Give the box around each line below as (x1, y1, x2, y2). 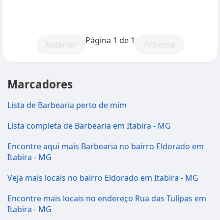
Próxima (144, 39, 175, 50)
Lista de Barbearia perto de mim (7, 100, 127, 110)
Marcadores (7, 77, 73, 92)
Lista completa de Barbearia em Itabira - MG (7, 120, 171, 131)
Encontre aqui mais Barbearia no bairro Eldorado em (7, 141, 204, 152)
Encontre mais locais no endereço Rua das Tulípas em (7, 193, 206, 204)
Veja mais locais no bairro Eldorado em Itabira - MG (7, 172, 198, 183)
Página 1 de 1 (85, 35, 135, 46)
